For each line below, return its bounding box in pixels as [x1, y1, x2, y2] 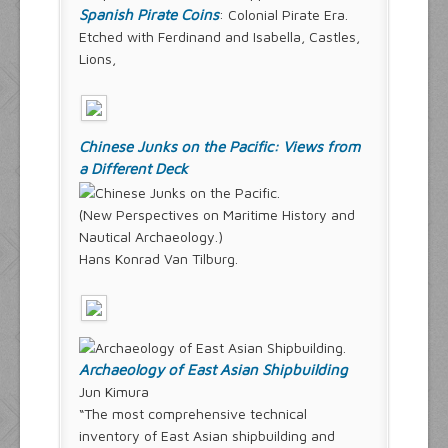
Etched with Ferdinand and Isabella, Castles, [79, 28, 360, 46]
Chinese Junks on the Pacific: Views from [79, 138, 360, 156]
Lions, [79, 50, 116, 68]
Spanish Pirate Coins [79, 6, 219, 24]
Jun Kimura [79, 383, 149, 401]
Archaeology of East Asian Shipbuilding [79, 361, 348, 379]
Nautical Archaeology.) [79, 227, 223, 245]
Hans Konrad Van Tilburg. [79, 249, 238, 267]
